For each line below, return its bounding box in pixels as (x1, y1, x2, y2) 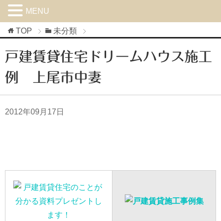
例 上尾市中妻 (5, 70, 102, 84)
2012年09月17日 (5, 108, 64, 116)
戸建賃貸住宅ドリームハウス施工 (5, 49, 212, 63)
